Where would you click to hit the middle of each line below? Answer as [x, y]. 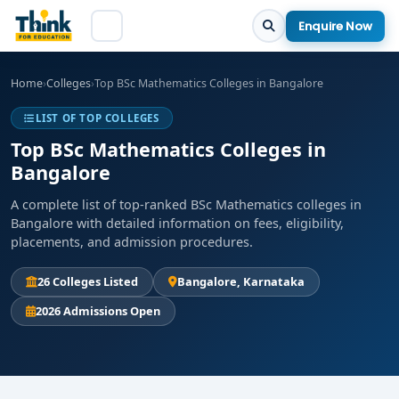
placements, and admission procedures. [132, 242]
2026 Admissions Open [98, 311]
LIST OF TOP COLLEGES [97, 118]
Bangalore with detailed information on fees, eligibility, [177, 223]
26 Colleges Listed [88, 281]
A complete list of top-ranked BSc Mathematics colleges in [186, 204]
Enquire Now [335, 26]
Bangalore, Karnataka [241, 281]
